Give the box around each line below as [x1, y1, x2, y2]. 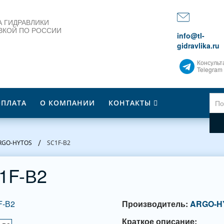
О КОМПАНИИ [40, 98, 95, 107]
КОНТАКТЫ [108, 98, 151, 107]
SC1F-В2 [47, 138, 70, 147]
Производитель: [121, 198, 188, 209]
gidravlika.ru [177, 40, 219, 50]
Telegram [197, 65, 222, 73]
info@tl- [177, 30, 204, 40]
